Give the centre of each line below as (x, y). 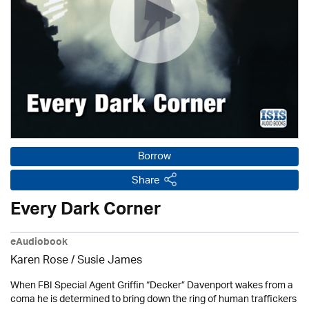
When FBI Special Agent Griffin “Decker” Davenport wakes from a (152, 286)
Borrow (154, 157)
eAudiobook (39, 244)
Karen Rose (39, 261)
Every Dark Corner (86, 212)
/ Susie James (105, 261)
